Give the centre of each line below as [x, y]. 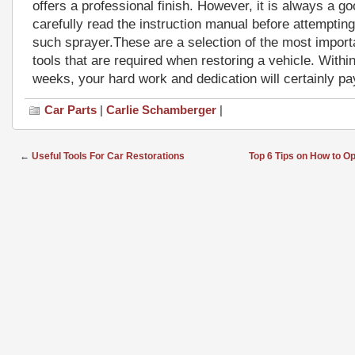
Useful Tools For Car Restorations [108, 156]
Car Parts [71, 110]
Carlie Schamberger [161, 110]
